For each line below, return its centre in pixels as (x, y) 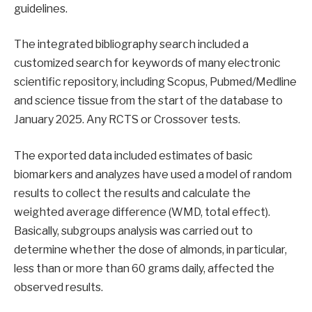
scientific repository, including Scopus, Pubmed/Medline (155, 82)
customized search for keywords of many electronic (147, 63)
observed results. (58, 287)
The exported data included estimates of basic (133, 155)
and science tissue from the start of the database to (148, 101)
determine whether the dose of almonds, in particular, (150, 249)
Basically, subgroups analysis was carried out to (133, 231)
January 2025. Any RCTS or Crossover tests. (127, 120)
